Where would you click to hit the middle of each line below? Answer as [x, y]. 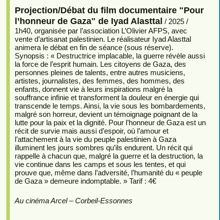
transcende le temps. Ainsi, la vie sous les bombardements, [110, 106]
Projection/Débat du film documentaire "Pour [109, 10]
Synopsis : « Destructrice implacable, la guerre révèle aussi [110, 55]
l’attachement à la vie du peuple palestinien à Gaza [95, 139]
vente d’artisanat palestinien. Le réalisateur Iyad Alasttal [103, 39]
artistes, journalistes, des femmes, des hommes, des [99, 81]
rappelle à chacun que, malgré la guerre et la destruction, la [109, 156]
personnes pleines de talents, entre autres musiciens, [100, 72]
